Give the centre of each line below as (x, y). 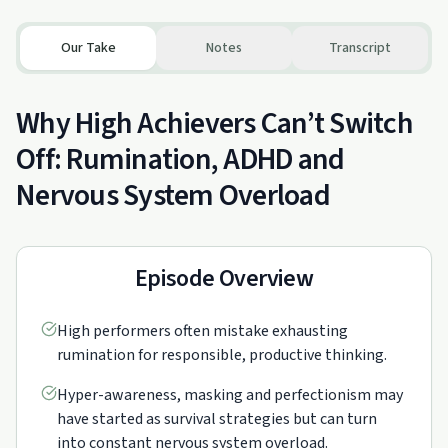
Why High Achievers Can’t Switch (214, 123)
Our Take (88, 48)
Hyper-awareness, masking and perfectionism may (230, 395)
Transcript (360, 48)
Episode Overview (224, 278)
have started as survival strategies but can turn (217, 419)
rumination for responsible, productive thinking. (222, 355)
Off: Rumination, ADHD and (180, 159)
